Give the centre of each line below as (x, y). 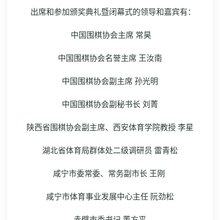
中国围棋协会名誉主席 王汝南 (110, 58)
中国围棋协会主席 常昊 (110, 35)
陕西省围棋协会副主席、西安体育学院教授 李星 (110, 127)
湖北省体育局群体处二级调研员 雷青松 (110, 151)
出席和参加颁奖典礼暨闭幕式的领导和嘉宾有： (110, 12)
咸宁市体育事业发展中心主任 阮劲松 (110, 197)
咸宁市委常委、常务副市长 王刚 (110, 174)
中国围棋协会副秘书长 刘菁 (110, 104)
